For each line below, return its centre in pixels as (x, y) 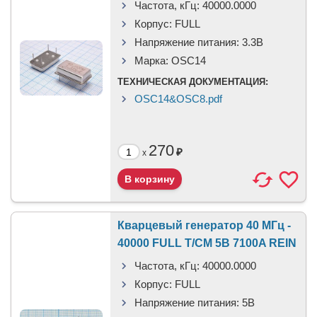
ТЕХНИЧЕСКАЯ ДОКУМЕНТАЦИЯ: (193, 82)
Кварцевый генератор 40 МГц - (204, 225)
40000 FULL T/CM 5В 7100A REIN (207, 243)
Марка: (151, 60)
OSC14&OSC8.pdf (178, 99)
